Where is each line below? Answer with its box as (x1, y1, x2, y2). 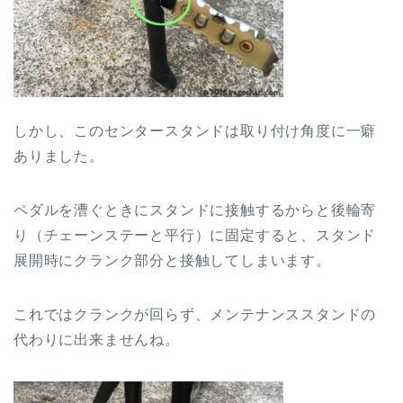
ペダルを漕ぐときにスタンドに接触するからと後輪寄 (13, 202, 377, 219)
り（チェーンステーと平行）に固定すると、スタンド (13, 228, 377, 244)
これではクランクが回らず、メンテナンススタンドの (13, 307, 377, 323)
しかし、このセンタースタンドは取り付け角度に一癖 (13, 123, 377, 139)
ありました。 (13, 148, 104, 165)
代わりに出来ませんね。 (13, 332, 180, 348)
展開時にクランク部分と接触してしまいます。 (13, 253, 331, 269)
